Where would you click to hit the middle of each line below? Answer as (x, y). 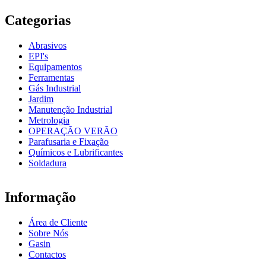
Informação (40, 197)
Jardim (41, 99)
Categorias (38, 20)
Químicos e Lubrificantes (76, 152)
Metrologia (49, 120)
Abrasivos (47, 45)
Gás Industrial (55, 88)
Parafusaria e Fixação (69, 141)
